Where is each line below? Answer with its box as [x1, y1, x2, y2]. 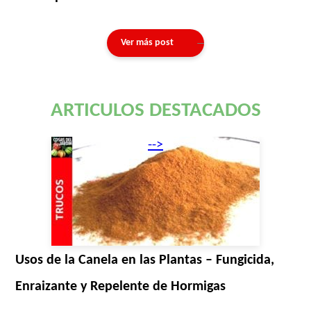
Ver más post [121, 37, 174, 48]
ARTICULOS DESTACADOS [50, 100, 261, 121]
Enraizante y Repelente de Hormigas [15, 279, 226, 294]
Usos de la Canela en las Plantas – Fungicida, [15, 253, 275, 267]
